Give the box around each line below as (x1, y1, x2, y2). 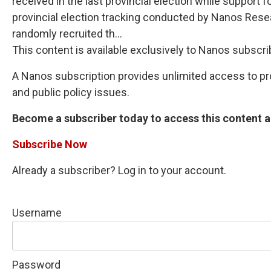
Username (12, 206, 62, 219)
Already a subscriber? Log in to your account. (12, 164, 226, 177)
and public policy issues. (12, 86, 129, 99)
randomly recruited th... (12, 27, 122, 40)
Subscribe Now (12, 138, 87, 151)
